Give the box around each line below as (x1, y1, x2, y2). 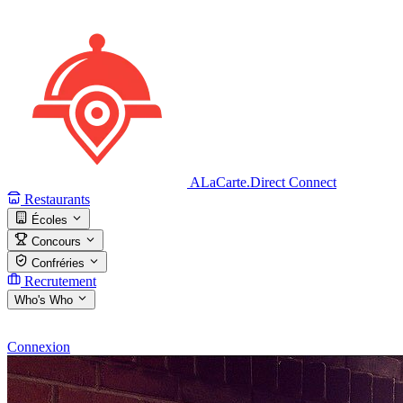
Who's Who (14, 293, 73, 307)
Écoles (31, 213, 67, 227)
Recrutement (24, 273, 96, 289)
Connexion (7, 338, 70, 354)
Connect (289, 175, 336, 190)
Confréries (31, 256, 85, 270)
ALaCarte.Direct (190, 175, 285, 190)
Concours (31, 235, 81, 248)
